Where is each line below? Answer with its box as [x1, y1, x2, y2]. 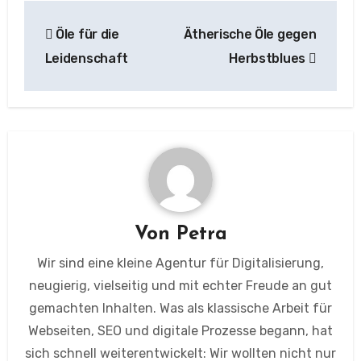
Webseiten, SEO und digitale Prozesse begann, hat [28, 323, 333, 338]
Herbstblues [229, 51, 309, 66]
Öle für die [52, 27, 119, 42]
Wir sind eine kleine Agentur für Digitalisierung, [37, 255, 324, 271]
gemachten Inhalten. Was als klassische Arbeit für [29, 301, 332, 316]
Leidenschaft [44, 51, 128, 66]
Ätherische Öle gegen [183, 27, 317, 42]
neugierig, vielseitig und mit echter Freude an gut [29, 278, 332, 293]
